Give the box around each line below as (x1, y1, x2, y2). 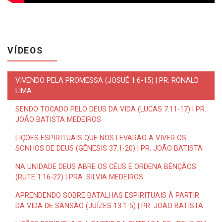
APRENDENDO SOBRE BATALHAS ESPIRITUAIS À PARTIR (15, 191, 199, 200)
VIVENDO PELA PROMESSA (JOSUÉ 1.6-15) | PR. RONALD (15, 76, 199, 85)
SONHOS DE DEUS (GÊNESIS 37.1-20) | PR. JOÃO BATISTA (15, 144, 203, 153)
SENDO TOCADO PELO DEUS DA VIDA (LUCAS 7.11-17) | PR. (15, 105, 206, 113)
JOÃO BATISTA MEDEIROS (15, 115, 101, 124)
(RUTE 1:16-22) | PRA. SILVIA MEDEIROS (15, 172, 143, 181)
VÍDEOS (7, 46, 43, 55)
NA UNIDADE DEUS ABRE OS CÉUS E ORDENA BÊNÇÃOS (15, 162, 196, 171)
